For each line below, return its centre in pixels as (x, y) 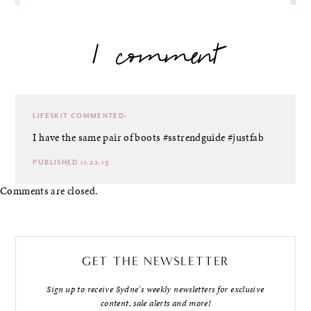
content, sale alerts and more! (155, 303)
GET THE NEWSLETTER (155, 261)
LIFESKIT (51, 116)
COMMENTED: (98, 116)
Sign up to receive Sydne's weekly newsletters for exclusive (155, 289)
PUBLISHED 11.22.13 (71, 162)
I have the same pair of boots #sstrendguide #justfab (148, 137)
